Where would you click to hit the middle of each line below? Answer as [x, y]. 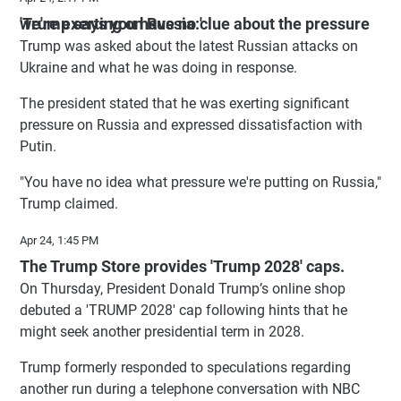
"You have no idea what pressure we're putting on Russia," [200, 182]
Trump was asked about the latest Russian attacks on [189, 46]
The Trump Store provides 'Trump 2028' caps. [182, 266]
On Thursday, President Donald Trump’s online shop [183, 288]
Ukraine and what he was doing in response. [158, 67]
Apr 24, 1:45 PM [59, 240]
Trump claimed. [69, 203]
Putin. [38, 146]
